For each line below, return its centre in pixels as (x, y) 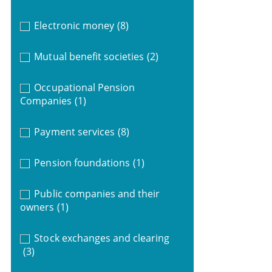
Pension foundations (82, 162)
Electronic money (74, 25)
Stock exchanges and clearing (102, 238)
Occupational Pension (85, 87)
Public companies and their (97, 193)
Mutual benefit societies (89, 56)
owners (37, 207)
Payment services (74, 131)
